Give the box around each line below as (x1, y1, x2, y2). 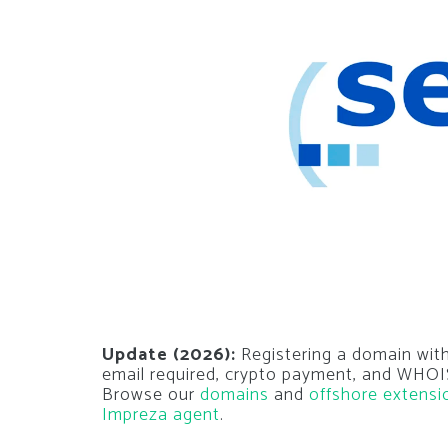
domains (200, 380, 269, 411)
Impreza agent (102, 400, 220, 431)
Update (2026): (102, 340, 236, 371)
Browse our (102, 380, 200, 411)
